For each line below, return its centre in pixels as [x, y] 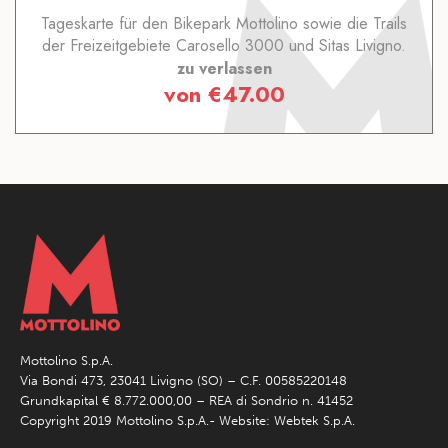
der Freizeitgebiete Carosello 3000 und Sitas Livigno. [224, 45]
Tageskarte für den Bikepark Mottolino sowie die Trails [224, 23]
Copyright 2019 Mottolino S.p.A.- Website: [147, 420]
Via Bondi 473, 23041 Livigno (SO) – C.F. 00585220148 [183, 380]
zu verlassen [224, 68]
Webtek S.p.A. [314, 420]
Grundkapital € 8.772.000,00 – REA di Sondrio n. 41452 [186, 400]
